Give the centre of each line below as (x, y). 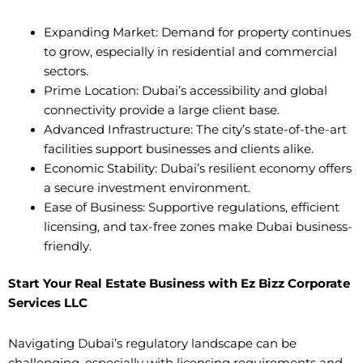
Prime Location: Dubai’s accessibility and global (185, 91)
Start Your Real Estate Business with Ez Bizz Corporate (179, 284)
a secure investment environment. (147, 188)
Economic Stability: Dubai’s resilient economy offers (197, 169)
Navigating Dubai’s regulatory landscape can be (152, 343)
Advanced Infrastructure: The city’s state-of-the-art (195, 130)
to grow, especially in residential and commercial (190, 52)
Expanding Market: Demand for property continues (197, 33)
